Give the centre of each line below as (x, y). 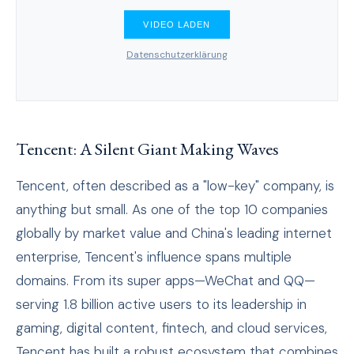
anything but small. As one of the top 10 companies (172, 210)
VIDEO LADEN (177, 25)
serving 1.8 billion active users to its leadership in (161, 305)
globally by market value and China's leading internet (174, 233)
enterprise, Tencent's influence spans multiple (154, 257)
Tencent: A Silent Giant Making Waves (147, 149)
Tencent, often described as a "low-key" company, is (175, 186)
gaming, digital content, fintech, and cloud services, (171, 328)
